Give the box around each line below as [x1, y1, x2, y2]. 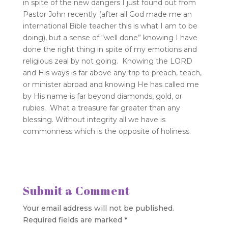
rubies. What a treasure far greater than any [22, 103, 180, 112]
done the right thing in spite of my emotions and [22, 44, 197, 54]
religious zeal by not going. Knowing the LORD [22, 56, 192, 66]
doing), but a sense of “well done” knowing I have [22, 33, 197, 42]
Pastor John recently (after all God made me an [22, 9, 192, 19]
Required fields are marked [22, 215, 124, 224]
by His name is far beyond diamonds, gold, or [22, 91, 182, 101]
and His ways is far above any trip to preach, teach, [22, 68, 202, 77]
